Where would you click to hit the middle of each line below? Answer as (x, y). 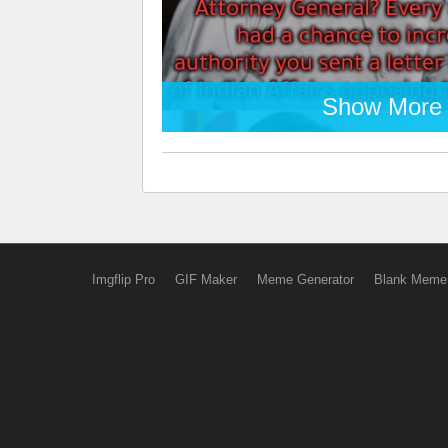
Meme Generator (305, 279)
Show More (382, 106)
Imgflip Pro (123, 279)
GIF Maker (205, 279)
